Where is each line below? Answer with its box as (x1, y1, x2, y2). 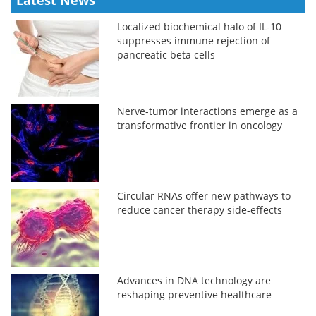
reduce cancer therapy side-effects (117, 203, 283, 217)
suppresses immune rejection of (117, 34, 271, 48)
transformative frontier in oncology (117, 119, 283, 133)
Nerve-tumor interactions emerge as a (117, 104, 298, 119)
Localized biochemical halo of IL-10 (117, 20, 282, 34)
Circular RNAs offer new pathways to (117, 189, 291, 203)
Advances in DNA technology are (117, 274, 272, 288)
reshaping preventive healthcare (117, 288, 272, 302)
